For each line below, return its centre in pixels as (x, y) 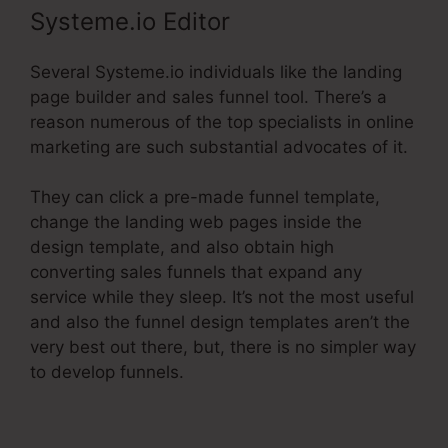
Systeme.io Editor (130, 21)
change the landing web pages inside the (196, 222)
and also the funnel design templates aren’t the (220, 322)
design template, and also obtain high (182, 247)
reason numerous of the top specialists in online (222, 121)
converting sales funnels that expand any (196, 272)
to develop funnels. (107, 372)
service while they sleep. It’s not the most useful (222, 297)
